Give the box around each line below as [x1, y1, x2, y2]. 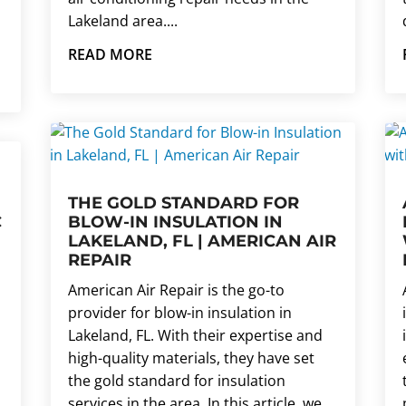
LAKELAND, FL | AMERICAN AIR [67, 231, 336, 252]
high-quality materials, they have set [67, 348, 314, 369]
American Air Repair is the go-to [67, 280, 285, 301]
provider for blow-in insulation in [67, 303, 292, 324]
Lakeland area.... [67, 11, 178, 32]
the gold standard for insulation [67, 371, 285, 391]
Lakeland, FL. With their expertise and [67, 325, 323, 346]
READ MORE [67, 44, 152, 65]
